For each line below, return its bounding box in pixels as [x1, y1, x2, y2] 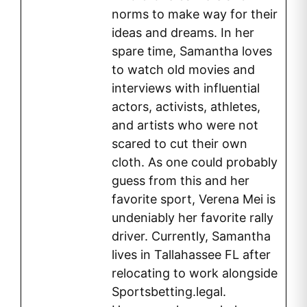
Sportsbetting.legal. [112, 284, 226, 299]
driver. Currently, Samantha [112, 229, 271, 244]
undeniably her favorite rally [112, 210, 273, 225]
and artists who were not [112, 118, 258, 133]
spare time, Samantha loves [112, 44, 272, 59]
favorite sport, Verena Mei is [112, 192, 275, 207]
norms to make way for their [112, 7, 278, 22]
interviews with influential [112, 81, 260, 96]
